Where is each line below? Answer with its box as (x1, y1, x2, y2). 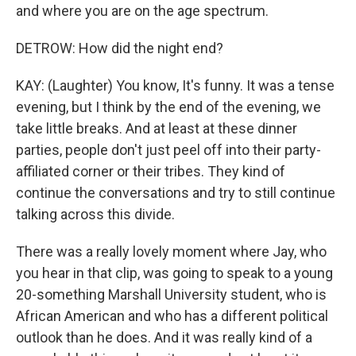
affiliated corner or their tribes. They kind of (16, 163, 285, 180)
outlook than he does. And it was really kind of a (16, 329, 312, 346)
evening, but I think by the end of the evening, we (16, 99, 321, 115)
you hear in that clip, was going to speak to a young (16, 265, 333, 281)
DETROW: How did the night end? (16, 40, 223, 56)
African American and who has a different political (16, 308, 328, 324)
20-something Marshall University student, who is (16, 286, 327, 303)
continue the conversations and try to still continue (16, 184, 335, 201)
